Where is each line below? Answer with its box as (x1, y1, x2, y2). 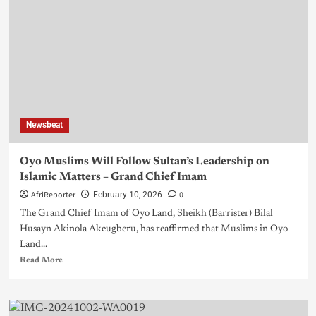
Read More (19, 256, 63, 265)
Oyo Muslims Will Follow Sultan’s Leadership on (19, 156, 269, 168)
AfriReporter (30, 189, 75, 202)
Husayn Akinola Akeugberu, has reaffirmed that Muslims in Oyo (19, 224, 288, 235)
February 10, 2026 (92, 190, 162, 200)
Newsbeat (25, 120, 63, 130)
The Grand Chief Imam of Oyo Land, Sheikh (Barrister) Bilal (19, 209, 273, 219)
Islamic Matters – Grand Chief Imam (19, 171, 207, 183)
